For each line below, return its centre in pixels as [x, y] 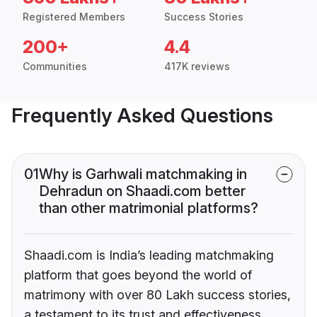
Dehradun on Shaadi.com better [142, 191]
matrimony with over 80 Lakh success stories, [157, 295]
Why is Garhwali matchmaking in [143, 174]
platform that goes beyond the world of [138, 275]
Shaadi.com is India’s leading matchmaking [149, 255]
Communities [55, 67]
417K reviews [197, 67]
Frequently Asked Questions [142, 116]
